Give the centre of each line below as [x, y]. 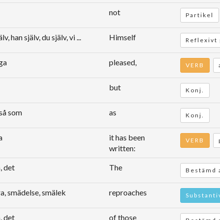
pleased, [123, 62]
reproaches [128, 192]
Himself [123, 37]
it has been [127, 137]
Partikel [200, 15]
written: [122, 148]
